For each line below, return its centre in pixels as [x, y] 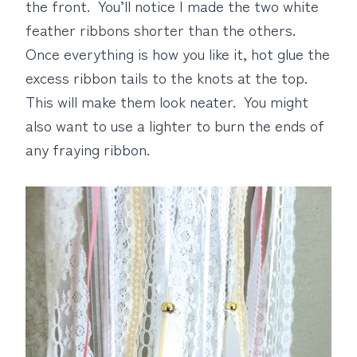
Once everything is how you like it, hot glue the [178, 53]
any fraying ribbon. [88, 149]
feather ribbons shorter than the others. [163, 29]
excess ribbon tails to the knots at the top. [169, 77]
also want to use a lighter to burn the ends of [175, 125]
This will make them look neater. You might [167, 101]
